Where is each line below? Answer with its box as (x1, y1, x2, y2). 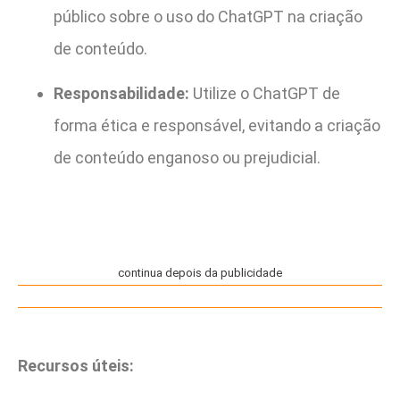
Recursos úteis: (18, 356, 134, 376)
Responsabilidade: (54, 84, 189, 104)
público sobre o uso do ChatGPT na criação (54, 6, 362, 26)
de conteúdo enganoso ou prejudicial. (54, 148, 321, 168)
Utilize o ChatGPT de (189, 84, 340, 104)
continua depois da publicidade (118, 266, 282, 280)
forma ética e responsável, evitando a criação (54, 116, 380, 136)
